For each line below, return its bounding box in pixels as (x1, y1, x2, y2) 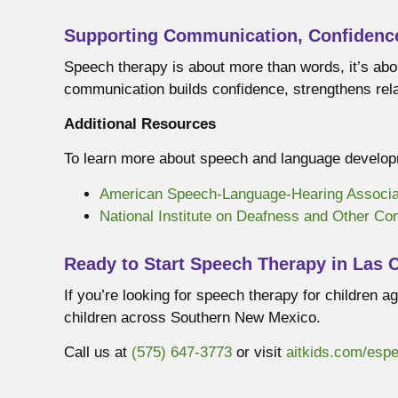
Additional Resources (64, 115, 216, 132)
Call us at (64, 344, 131, 362)
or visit (232, 344, 286, 362)
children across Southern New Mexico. (64, 308, 321, 326)
